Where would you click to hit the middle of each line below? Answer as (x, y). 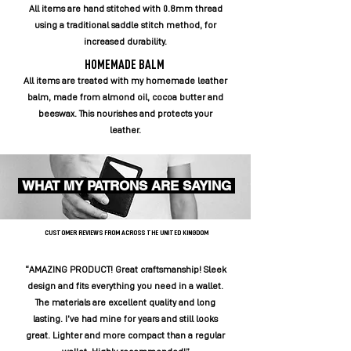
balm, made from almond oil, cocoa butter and (125, 97)
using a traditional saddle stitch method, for (125, 25)
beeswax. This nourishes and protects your (125, 113)
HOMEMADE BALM (125, 65)
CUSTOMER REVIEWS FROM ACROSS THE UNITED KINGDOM (126, 232)
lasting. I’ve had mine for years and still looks (125, 318)
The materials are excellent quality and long (125, 302)
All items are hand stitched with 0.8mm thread (125, 8)
